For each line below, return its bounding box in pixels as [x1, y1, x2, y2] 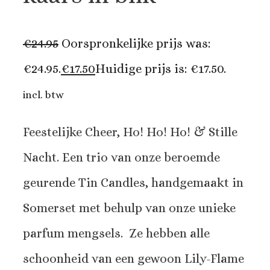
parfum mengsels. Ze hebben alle [23, 226, 210, 241]
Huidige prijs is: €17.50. [95, 61, 226, 77]
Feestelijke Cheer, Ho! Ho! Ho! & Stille [23, 125, 237, 140]
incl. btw [23, 89, 64, 101]
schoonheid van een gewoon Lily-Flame [23, 251, 244, 266]
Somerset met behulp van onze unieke [23, 201, 236, 216]
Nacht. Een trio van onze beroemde [23, 150, 220, 165]
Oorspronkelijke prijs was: [61, 36, 210, 51]
